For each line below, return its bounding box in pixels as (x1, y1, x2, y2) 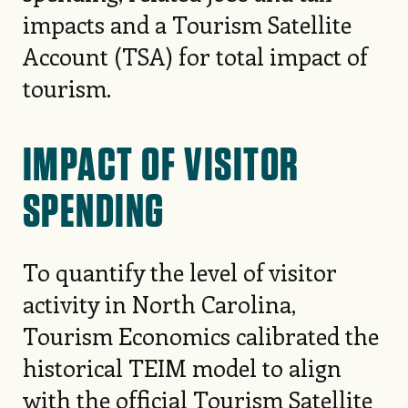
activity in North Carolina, (22, 288, 296, 321)
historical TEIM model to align (22, 352, 342, 384)
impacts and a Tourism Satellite (22, 8, 352, 41)
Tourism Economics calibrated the (22, 320, 379, 352)
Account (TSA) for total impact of (22, 40, 368, 73)
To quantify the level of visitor (22, 256, 337, 289)
